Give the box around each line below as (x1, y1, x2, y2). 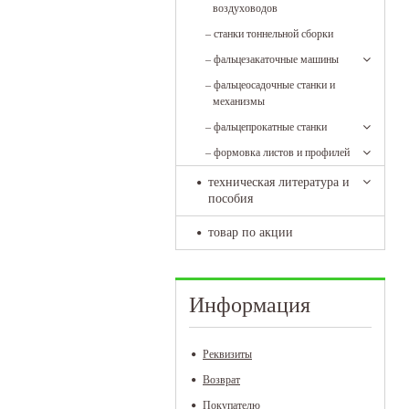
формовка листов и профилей (214, 146, 350, 159)
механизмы (213, 95, 265, 108)
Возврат (203, 373, 240, 386)
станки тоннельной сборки (214, 27, 333, 40)
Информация (189, 293, 310, 317)
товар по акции (208, 225, 293, 239)
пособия (208, 192, 253, 205)
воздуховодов (213, 2, 278, 15)
